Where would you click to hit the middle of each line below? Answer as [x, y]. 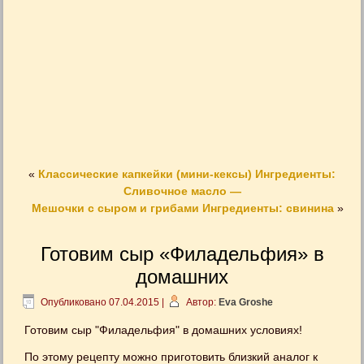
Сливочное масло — [182, 191]
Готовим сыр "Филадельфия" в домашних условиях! [164, 330]
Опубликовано [74, 302]
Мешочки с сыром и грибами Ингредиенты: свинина [182, 208]
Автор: [201, 302]
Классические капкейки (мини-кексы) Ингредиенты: [187, 174]
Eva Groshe [246, 302]
